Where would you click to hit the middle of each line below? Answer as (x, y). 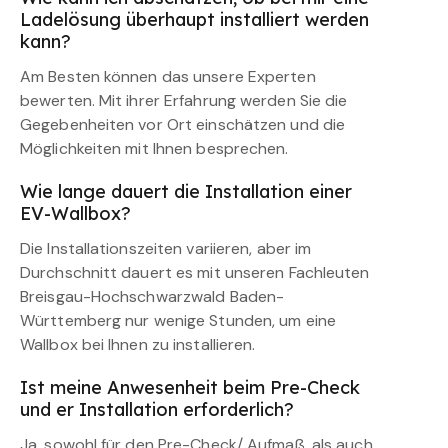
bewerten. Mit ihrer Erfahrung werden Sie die (184, 100)
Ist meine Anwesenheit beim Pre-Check (190, 387)
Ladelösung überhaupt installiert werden (194, 19)
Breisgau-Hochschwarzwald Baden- (152, 296)
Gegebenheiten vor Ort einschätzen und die (183, 124)
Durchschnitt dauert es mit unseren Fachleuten (195, 272)
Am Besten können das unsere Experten (168, 76)
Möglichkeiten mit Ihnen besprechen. (154, 148)
